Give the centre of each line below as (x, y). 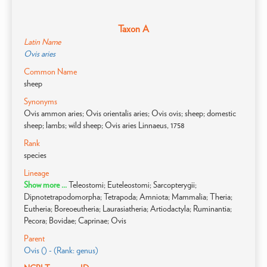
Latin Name (42, 42)
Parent (34, 238)
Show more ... (46, 185)
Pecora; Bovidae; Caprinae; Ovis (75, 221)
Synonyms (41, 101)
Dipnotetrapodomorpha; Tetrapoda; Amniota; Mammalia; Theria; (128, 197)
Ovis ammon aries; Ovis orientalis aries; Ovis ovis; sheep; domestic (130, 113)
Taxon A (133, 29)
